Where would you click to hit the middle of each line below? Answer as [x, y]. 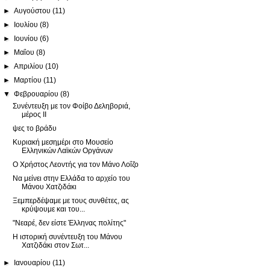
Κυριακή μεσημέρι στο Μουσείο [63, 142]
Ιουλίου [27, 24]
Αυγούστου [33, 11]
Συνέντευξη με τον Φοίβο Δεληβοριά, [71, 106]
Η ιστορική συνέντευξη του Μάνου [67, 237]
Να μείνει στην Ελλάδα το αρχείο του [71, 178]
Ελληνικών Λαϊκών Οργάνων [67, 150]
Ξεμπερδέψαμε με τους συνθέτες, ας [71, 200]
